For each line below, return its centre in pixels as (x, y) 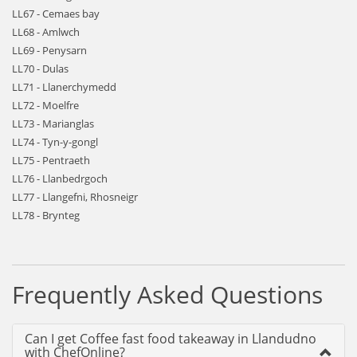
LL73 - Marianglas (53, 124)
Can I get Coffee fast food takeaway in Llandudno (171, 339)
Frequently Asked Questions (167, 294)
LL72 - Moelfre (45, 105)
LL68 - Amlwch (46, 32)
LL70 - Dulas (40, 69)
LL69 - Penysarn (49, 50)
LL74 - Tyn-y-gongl (55, 142)
